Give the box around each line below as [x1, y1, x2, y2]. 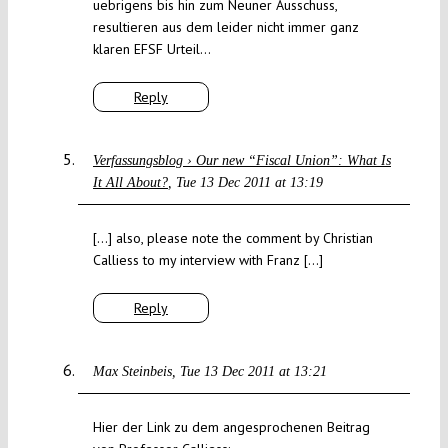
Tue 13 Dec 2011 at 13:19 [175, 175, 323, 191]
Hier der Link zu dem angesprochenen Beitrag [92, 418, 370, 437]
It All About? [92, 175, 168, 191]
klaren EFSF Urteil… [92, 40, 211, 59]
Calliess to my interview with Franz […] [92, 251, 323, 270]
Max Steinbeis [92, 364, 172, 380]
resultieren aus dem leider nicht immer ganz [92, 18, 359, 37]
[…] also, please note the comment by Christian [92, 229, 373, 248]
